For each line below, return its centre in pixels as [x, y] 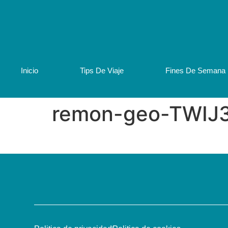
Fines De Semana [195, 70]
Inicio [30, 70]
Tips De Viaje [102, 70]
